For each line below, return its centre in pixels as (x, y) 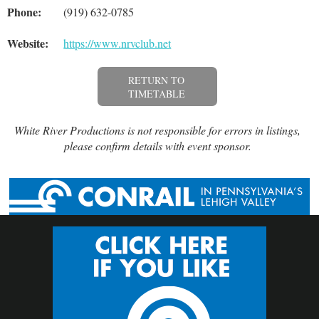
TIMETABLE (156, 93)
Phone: (24, 11)
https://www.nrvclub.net (117, 43)
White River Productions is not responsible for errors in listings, (157, 130)
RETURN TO (157, 80)
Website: (28, 43)
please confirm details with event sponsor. (157, 145)
